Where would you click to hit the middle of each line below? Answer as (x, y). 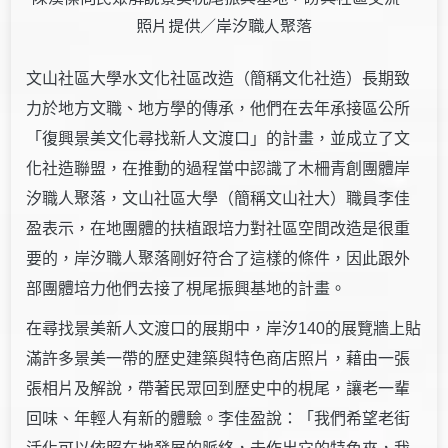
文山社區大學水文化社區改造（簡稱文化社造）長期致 (218, 78)
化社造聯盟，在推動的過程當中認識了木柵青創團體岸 (218, 168)
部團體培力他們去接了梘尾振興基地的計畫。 (186, 288)
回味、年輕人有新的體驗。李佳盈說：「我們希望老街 (218, 418)
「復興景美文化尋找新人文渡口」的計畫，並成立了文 (218, 138)
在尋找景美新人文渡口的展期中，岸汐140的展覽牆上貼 (224, 328)
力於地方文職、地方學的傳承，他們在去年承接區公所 (218, 108)
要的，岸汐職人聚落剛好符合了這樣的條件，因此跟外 (218, 258)
